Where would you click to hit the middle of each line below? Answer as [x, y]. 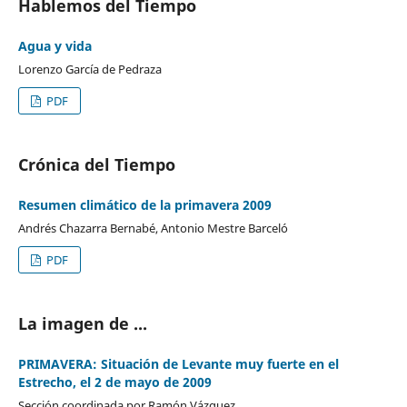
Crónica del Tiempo [96, 164]
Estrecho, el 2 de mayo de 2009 [114, 382]
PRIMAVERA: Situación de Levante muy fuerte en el [178, 363]
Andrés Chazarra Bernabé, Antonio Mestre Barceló [153, 228]
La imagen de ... [82, 323]
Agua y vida [55, 45]
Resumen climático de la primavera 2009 [144, 204]
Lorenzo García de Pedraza [89, 69]
